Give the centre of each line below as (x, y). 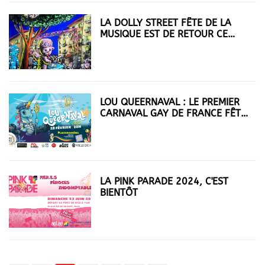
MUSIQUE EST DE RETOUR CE (164, 34)
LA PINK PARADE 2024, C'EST (164, 181)
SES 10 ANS (126, 124)
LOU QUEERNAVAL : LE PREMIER (170, 102)
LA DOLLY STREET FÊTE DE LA (166, 22)
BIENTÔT (119, 192)
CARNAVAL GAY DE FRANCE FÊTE (173, 113)
